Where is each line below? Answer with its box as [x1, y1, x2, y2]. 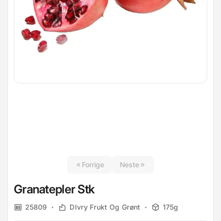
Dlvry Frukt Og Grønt [70, 202, 141, 211]
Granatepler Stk [14, 182, 95, 196]
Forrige [81, 160, 104, 169]
